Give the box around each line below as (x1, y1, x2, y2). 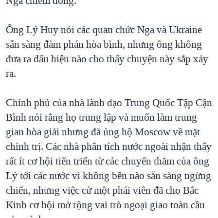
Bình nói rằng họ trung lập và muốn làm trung (6, 110, 197, 125)
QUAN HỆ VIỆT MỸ (19, 8, 79, 16)
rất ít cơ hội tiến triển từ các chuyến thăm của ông (6, 154, 209, 168)
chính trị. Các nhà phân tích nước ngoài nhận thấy (6, 140, 212, 154)
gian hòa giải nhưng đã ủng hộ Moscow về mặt (6, 125, 200, 139)
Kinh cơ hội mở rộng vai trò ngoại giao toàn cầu (6, 198, 205, 212)
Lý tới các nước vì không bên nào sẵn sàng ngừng (6, 169, 211, 183)
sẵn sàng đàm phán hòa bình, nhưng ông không (6, 37, 202, 52)
